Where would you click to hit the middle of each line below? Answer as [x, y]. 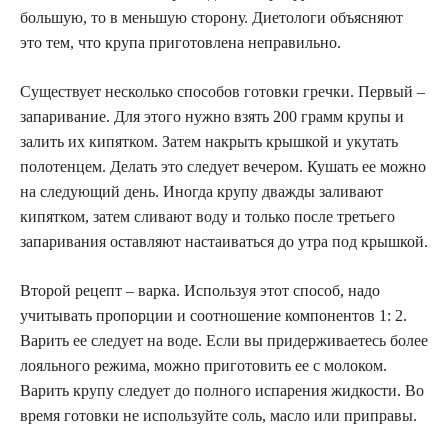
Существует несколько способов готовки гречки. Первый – [222, 91]
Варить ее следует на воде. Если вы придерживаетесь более [224, 340]
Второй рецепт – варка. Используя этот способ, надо [200, 290]
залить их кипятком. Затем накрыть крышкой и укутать [209, 141]
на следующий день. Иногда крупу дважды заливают [201, 191]
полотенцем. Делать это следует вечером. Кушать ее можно [223, 166]
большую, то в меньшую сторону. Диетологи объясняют [211, 17]
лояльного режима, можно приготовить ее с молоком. [203, 365]
